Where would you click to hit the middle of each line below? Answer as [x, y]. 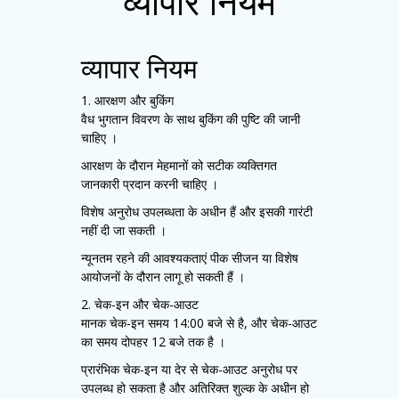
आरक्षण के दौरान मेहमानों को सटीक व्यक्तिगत [179, 165]
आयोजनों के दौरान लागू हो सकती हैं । [163, 277]
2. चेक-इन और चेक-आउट [140, 304]
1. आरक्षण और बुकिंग [127, 100]
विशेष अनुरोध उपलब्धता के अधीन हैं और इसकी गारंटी [197, 212]
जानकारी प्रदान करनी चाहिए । [150, 184]
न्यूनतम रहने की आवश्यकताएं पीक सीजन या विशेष [190, 258]
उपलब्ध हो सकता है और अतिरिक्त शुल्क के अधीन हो [195, 388]
